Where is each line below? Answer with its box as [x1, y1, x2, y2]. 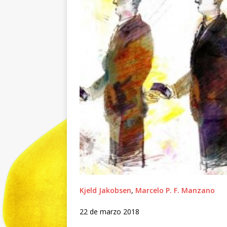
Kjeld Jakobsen [80, 185, 131, 195]
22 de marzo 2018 [80, 206, 139, 216]
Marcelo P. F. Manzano [135, 185, 215, 195]
